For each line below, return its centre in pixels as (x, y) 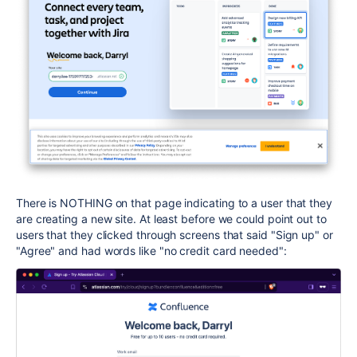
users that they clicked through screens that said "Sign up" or (175, 235)
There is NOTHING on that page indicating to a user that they (174, 203)
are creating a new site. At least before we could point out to (171, 219)
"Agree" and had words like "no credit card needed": (151, 251)
